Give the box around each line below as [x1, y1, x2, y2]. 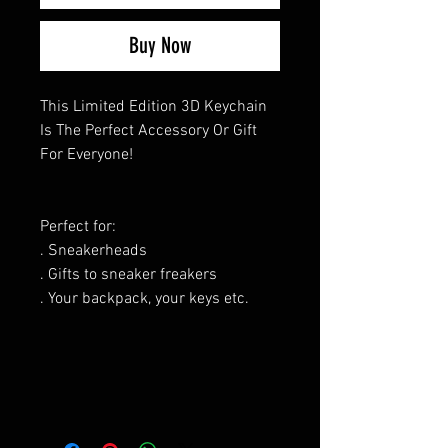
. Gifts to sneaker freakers [40, 264, 217, 285]
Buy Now [129, 31, 191, 59]
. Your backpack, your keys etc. [40, 288, 249, 309]
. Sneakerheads [40, 240, 147, 261]
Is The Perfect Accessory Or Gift [40, 120, 257, 141]
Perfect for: [40, 216, 116, 237]
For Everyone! [40, 144, 133, 165]
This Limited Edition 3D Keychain [40, 96, 267, 117]
